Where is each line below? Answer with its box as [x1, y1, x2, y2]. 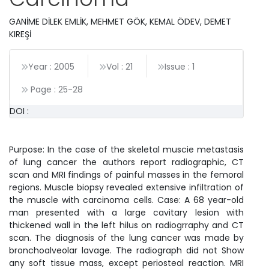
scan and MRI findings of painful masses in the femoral [9, 169, 244, 181]
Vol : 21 [106, 61, 133, 73]
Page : [28, 83, 58, 96]
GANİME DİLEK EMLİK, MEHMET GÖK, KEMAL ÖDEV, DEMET [9, 16, 231, 28]
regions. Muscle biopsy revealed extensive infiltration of [9, 181, 244, 194]
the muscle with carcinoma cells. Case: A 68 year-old [9, 194, 244, 207]
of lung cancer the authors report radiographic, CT [9, 156, 244, 169]
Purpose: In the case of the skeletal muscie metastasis [9, 144, 244, 156]
